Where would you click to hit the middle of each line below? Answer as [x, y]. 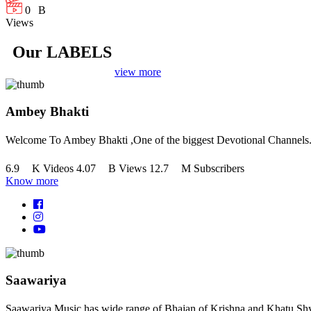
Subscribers [219, 169]
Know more [32, 181]
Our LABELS [62, 52]
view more [138, 72]
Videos [58, 169]
